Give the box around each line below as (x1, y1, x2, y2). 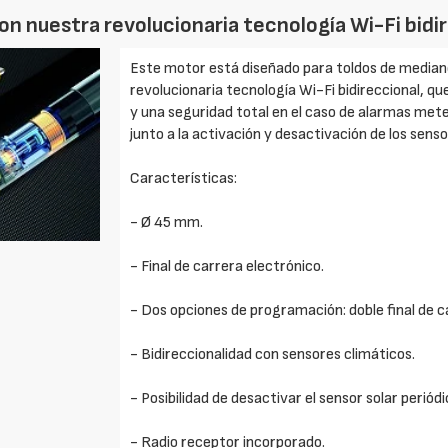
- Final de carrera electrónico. (130, 257, 325, 276)
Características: (130, 169, 238, 188)
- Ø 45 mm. (130, 213, 204, 232)
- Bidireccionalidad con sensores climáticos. (130, 345, 416, 364)
